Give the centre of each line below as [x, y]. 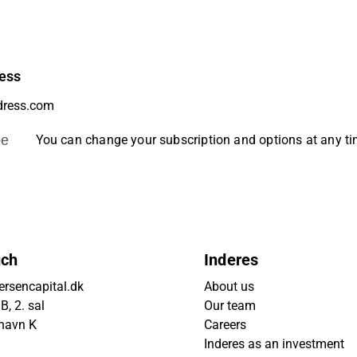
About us [229, 286]
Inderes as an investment [274, 344]
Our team [230, 306]
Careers [225, 325]
